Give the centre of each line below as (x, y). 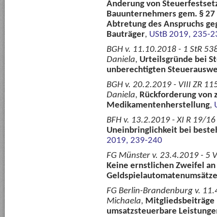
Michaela (124, 201)
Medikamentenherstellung (158, 105)
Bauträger (126, 35)
